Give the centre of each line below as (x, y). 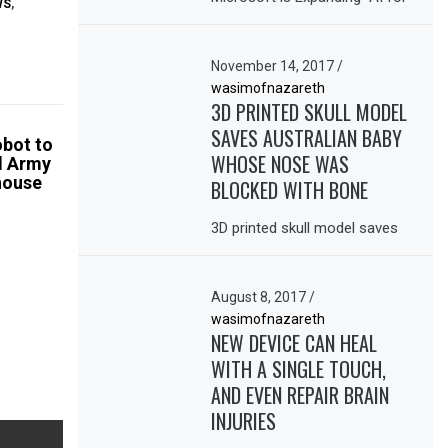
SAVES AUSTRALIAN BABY (307, 138)
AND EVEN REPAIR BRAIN (300, 395)
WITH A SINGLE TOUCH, (299, 369)
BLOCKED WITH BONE (290, 190)
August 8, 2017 (260, 297)
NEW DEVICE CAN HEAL (294, 343)
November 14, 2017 (274, 66)
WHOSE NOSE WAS (280, 164)
